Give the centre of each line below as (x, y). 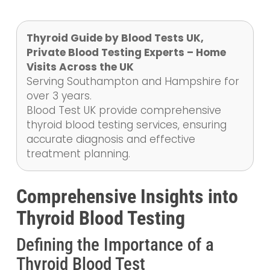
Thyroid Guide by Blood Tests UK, (115, 38)
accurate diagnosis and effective (111, 139)
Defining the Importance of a (115, 245)
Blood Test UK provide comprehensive (124, 110)
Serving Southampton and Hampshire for (133, 81)
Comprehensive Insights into (127, 196)
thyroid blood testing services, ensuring (126, 125)
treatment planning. (78, 154)
